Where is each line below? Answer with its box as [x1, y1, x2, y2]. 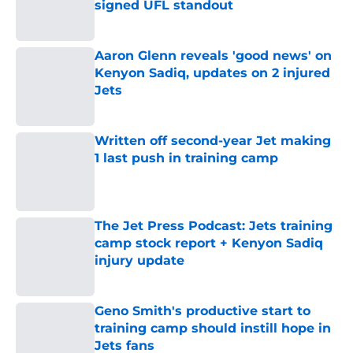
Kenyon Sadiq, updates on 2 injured [95, 65, 330, 81]
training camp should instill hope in [95, 321, 331, 336]
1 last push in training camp [95, 150, 278, 166]
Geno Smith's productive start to [95, 303, 310, 319]
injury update [95, 253, 184, 269]
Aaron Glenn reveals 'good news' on [95, 48, 332, 64]
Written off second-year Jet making [95, 133, 331, 149]
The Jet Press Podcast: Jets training [95, 218, 333, 234]
